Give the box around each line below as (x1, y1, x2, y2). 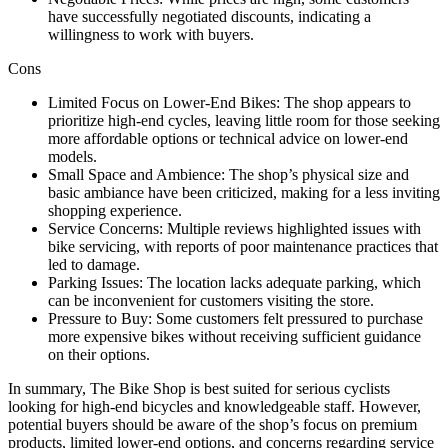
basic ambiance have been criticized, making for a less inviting (48, 184, 440, 201)
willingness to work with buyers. (48, 26, 254, 43)
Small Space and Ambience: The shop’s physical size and (48, 166, 409, 183)
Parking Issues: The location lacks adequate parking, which (48, 274, 421, 291)
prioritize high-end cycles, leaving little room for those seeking (48, 112, 440, 129)
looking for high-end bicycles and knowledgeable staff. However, (8, 398, 421, 415)
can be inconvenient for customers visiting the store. (48, 292, 374, 309)
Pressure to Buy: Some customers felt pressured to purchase (48, 310, 423, 327)
